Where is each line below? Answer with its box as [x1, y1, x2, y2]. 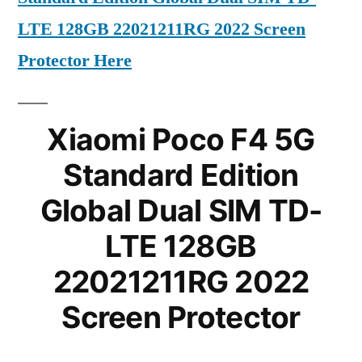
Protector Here [18, 49, 132, 72]
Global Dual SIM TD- [40, 192, 322, 229]
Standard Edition [63, 157, 299, 193]
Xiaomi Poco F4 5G [47, 121, 315, 158]
